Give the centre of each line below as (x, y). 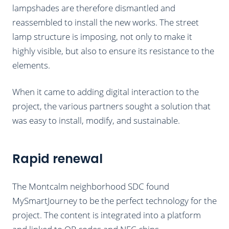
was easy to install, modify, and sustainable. (96, 120)
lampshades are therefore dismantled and (94, 8)
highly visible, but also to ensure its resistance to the (113, 51)
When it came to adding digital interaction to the (106, 91)
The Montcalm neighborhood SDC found (91, 186)
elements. (31, 65)
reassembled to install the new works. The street (106, 22)
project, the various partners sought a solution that (111, 106)
